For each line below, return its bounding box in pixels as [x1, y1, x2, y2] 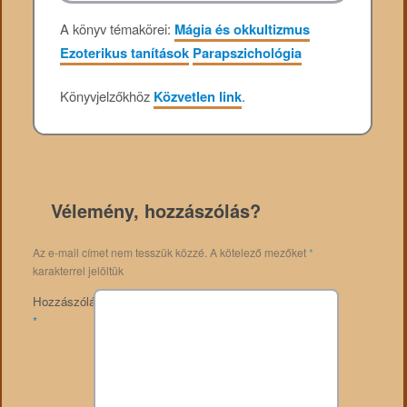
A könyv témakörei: [60, 18, 175, 38]
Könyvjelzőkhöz [60, 86, 154, 106]
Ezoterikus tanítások [60, 42, 190, 63]
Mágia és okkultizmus [174, 18, 311, 39]
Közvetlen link [154, 86, 243, 107]
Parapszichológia [193, 42, 303, 63]
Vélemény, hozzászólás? [50, 197, 261, 224]
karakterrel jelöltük [32, 263, 124, 279]
